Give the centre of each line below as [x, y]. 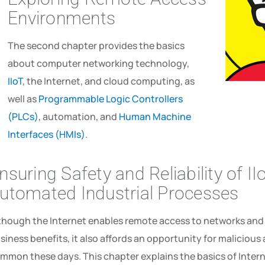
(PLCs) [23, 116]
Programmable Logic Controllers [111, 98]
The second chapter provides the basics [96, 45]
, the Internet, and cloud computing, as [109, 81]
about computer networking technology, [99, 63]
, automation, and [79, 116]
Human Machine [155, 116]
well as [23, 98]
